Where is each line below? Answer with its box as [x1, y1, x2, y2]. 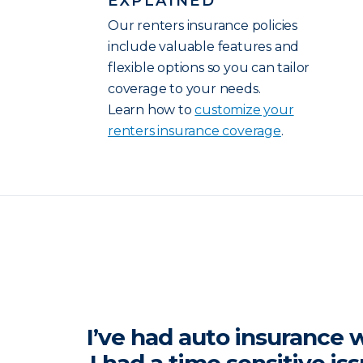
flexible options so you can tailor [108, 60, 310, 75]
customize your [194, 102, 294, 117]
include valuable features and [108, 39, 300, 54]
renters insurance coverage [108, 123, 281, 139]
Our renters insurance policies [108, 18, 298, 33]
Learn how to [108, 102, 195, 117]
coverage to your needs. [108, 81, 261, 96]
